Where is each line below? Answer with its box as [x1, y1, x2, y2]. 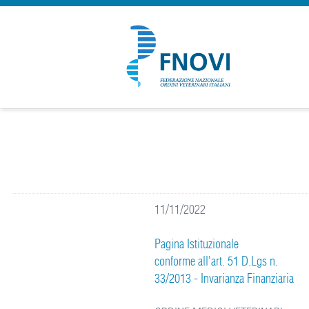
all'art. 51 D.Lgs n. [195, 253, 279, 269]
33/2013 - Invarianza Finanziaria [154, 270, 295, 286]
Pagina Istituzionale [154, 236, 239, 252]
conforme [154, 253, 196, 269]
